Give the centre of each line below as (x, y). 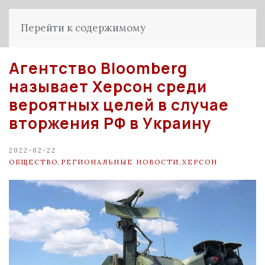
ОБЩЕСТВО (33, 162)
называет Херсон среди (108, 86)
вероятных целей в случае (119, 105)
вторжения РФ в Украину (110, 123)
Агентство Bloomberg (98, 68)
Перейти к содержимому (83, 28)
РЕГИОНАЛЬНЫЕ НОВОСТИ (120, 162)
